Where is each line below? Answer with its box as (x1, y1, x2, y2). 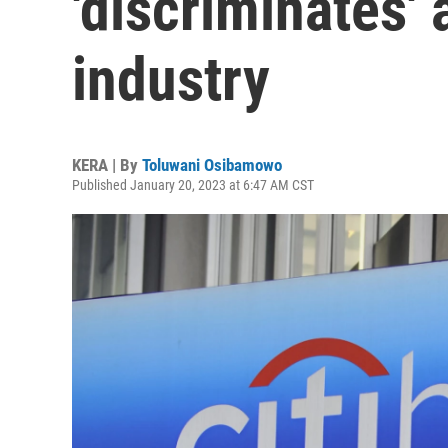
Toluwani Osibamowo (142, 155, 282, 175)
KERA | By (72, 155, 142, 175)
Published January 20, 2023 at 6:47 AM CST (72, 177, 314, 193)
